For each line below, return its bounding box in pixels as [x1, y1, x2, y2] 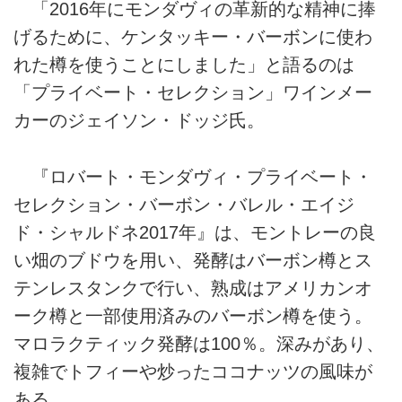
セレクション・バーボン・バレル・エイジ [13, 194, 354, 214]
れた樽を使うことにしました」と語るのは [13, 55, 354, 75]
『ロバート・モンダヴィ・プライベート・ [13, 166, 372, 187]
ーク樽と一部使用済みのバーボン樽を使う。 [13, 305, 372, 326]
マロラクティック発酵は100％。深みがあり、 [13, 333, 384, 354]
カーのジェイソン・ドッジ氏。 [13, 110, 265, 131]
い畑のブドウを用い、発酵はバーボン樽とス [13, 249, 372, 270]
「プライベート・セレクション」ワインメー [13, 83, 372, 103]
